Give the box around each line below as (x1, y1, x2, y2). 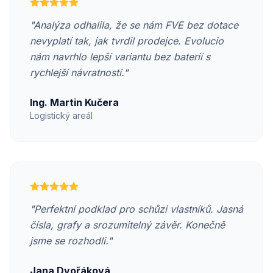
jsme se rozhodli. (30, 235, 108, 247)
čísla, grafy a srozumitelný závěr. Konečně (30, 219, 225, 231)
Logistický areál (30, 110, 93, 121)
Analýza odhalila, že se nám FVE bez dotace (34, 19, 238, 31)
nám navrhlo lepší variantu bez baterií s (30, 51, 210, 63)
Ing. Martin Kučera (30, 96, 119, 108)
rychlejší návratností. (30, 66, 124, 79)
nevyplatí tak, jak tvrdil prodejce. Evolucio (30, 35, 224, 47)
